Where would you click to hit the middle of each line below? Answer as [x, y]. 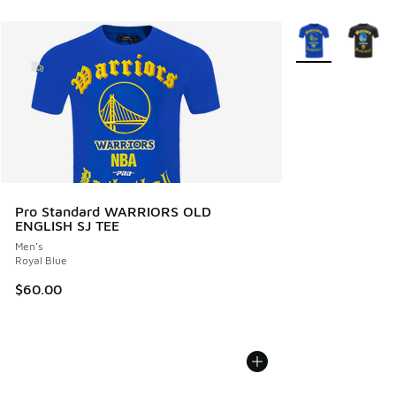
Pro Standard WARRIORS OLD [113, 211]
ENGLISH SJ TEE [67, 225]
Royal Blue [41, 260]
